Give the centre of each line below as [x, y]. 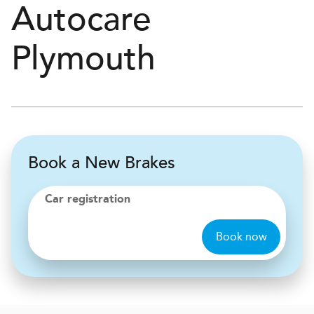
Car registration [88, 200]
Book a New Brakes [102, 163]
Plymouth [83, 59]
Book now [241, 237]
